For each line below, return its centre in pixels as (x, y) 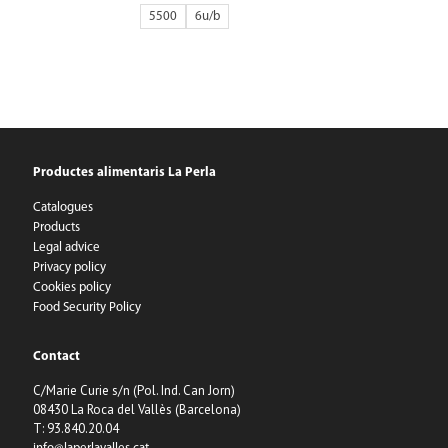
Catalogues (63, 207)
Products (56, 227)
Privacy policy (69, 267)
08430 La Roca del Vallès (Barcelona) (137, 409)
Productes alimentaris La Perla (124, 172)
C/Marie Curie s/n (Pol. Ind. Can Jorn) (134, 390)
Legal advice (66, 247)
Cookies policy (72, 287)
